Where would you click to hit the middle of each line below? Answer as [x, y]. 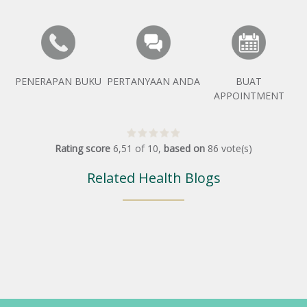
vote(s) [237, 148]
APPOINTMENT [249, 95]
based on [184, 148]
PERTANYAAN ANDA [153, 81]
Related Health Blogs [153, 178]
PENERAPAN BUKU [58, 81]
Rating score [83, 148]
